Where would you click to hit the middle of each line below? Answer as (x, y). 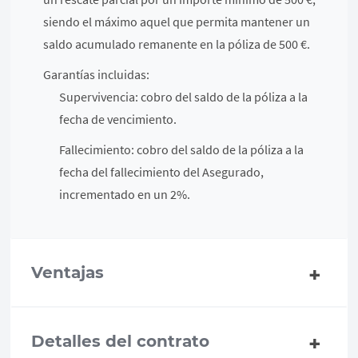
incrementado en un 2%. (125, 194)
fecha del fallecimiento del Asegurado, (162, 172)
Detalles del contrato (121, 341)
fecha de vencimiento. (118, 119)
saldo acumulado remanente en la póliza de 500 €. (177, 44)
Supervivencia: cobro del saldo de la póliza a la (184, 97)
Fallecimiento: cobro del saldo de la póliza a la (182, 149)
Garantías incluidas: (97, 74)
